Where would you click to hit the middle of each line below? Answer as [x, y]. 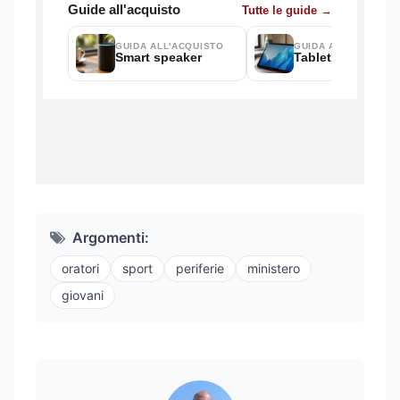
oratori [80, 268]
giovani [83, 295]
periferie [200, 268]
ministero [274, 268]
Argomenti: [111, 237]
